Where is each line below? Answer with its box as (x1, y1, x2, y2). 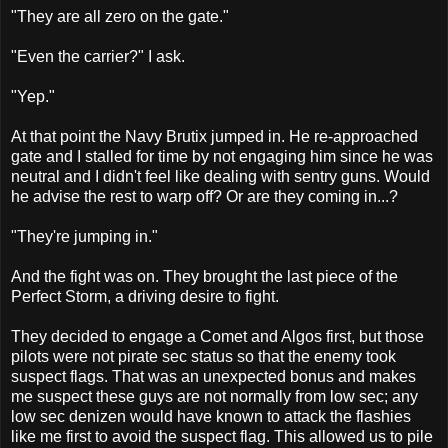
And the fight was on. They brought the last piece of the (11, 267, 398, 285)
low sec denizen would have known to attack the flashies (11, 407, 411, 425)
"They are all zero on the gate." (11, 7, 229, 25)
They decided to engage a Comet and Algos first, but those (11, 327, 424, 345)
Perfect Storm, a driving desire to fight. (11, 287, 279, 305)
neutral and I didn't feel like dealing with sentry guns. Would (11, 167, 430, 185)
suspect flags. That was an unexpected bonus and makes (11, 367, 416, 385)
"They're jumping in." (11, 227, 158, 245)
